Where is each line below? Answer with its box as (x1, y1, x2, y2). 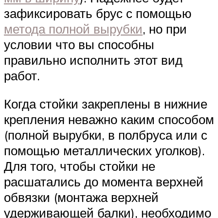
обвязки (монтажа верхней (4, 189, 159, 205)
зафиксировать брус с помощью (4, 5, 192, 21)
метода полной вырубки (4, 21, 143, 37)
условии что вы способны (4, 36, 154, 53)
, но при (143, 21, 187, 37)
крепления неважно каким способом (4, 111, 214, 127)
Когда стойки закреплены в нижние (4, 95, 207, 111)
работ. (4, 68, 40, 84)
